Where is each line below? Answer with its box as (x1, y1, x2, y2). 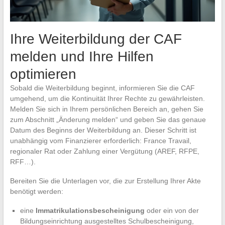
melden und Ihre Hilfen (10, 49, 154, 65)
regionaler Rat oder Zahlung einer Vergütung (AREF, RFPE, (10, 147, 199, 156)
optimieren (10, 66, 76, 82)
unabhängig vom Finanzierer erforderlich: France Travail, (10, 137, 191, 145)
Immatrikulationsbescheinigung (35, 206, 145, 215)
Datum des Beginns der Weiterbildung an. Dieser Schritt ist (10, 126, 196, 135)
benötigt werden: (10, 187, 63, 196)
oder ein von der (144, 206, 199, 215)
